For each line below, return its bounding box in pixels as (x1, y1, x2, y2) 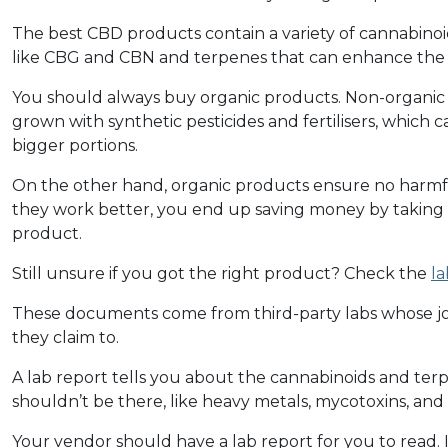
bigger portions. (12, 135, 138, 155)
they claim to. (12, 327, 119, 347)
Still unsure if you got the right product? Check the (12, 263, 431, 283)
